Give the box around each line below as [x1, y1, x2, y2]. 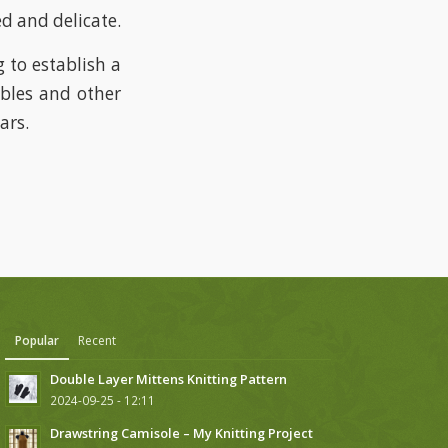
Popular [15, 332, 60, 350]
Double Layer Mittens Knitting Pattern [50, 370, 288, 389]
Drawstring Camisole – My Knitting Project [50, 424, 314, 443]
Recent [78, 332, 117, 350]
